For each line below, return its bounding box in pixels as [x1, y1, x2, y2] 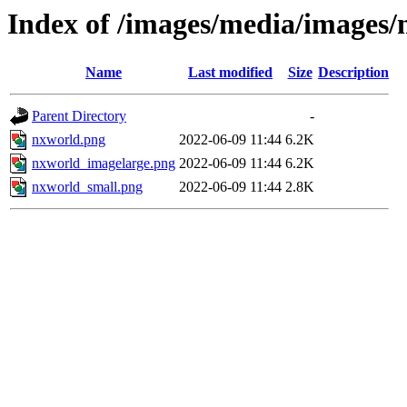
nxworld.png [32, 132, 105, 148]
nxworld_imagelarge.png [32, 155, 175, 172]
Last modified [188, 65, 273, 81]
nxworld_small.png [32, 179, 143, 195]
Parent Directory [32, 108, 126, 124]
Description [318, 65, 389, 81]
